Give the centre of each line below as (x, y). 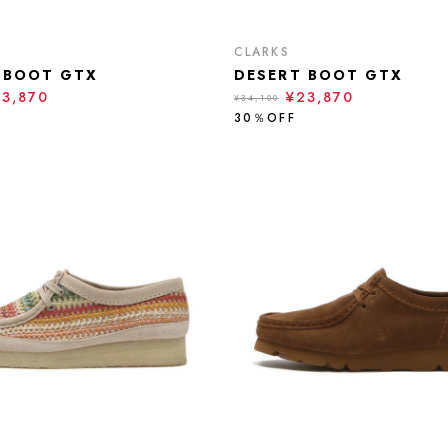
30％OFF (265, 118)
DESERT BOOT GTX (319, 75)
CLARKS (262, 52)
